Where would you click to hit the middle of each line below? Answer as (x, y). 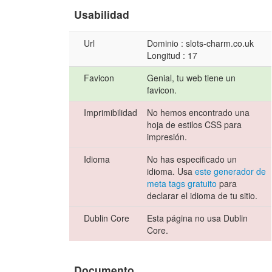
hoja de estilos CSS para (195, 125)
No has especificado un (192, 159)
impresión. (167, 137)
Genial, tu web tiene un (192, 78)
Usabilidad (102, 15)
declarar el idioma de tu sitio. (202, 196)
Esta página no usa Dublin (198, 218)
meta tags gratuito (182, 184)
